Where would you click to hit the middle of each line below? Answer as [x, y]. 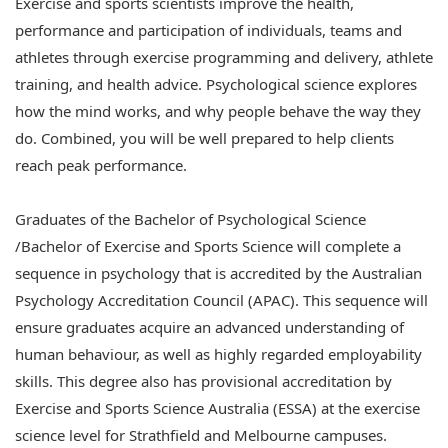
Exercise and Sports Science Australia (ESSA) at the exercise [217, 408]
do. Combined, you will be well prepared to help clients [204, 138]
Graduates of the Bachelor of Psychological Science [190, 219]
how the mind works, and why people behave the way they [218, 111]
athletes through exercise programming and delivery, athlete [224, 57]
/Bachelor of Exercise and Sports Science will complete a [208, 246]
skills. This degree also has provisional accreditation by [203, 381]
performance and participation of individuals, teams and [208, 30]
